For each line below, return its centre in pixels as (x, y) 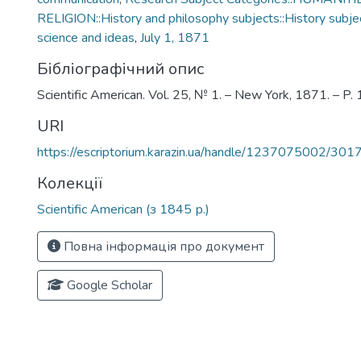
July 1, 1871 (175, 38)
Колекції (70, 183)
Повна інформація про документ (162, 247)
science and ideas (86, 38)
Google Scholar (108, 285)
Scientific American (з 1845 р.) (123, 210)
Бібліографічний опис (120, 69)
